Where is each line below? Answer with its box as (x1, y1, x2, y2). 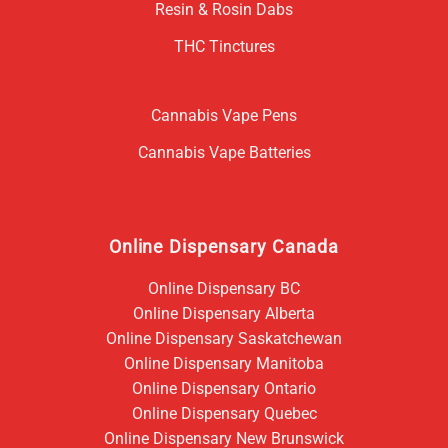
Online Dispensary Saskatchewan (106, 328, 342, 348)
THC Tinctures (173, 36, 275, 56)
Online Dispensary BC (148, 278, 300, 298)
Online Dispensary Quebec (131, 403, 317, 423)
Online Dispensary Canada (108, 236, 340, 257)
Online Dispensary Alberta (133, 303, 315, 323)
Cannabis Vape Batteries (137, 142, 311, 162)
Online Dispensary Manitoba (124, 353, 324, 373)
